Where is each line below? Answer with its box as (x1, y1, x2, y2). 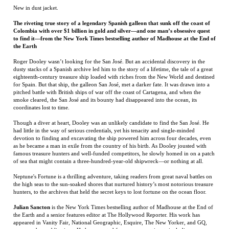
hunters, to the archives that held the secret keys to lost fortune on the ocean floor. (13, 133, 207, 140)
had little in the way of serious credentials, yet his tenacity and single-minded (13, 72, 195, 78)
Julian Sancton (13, 149, 50, 155)
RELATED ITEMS (9, 205, 67, 214)
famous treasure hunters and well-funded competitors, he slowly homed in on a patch (13, 95, 215, 101)
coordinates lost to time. (13, 49, 70, 55)
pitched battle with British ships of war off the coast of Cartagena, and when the (13, 34, 201, 40)
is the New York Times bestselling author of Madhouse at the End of (50, 149, 213, 155)
